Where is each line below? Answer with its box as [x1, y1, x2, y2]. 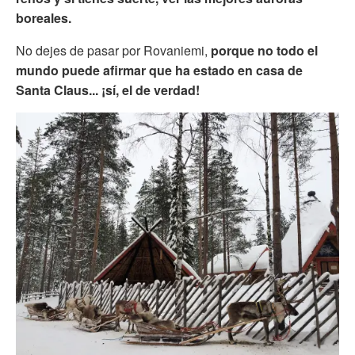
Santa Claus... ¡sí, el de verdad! [16, 80, 200, 99]
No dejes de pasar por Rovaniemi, [16, 40, 208, 59]
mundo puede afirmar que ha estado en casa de [16, 60, 303, 79]
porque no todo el [208, 40, 318, 59]
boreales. [16, 8, 71, 27]
